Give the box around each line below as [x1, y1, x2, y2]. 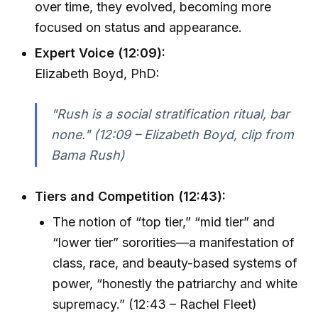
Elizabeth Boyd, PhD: [35, 65, 160, 81]
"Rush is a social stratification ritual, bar [50, 106, 290, 122]
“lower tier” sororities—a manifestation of [53, 235, 295, 251]
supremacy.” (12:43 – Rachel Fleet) [53, 297, 258, 312]
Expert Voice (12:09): [35, 45, 166, 60]
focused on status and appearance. [35, 20, 243, 35]
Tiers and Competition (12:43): [35, 189, 226, 204]
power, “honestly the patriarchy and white [53, 276, 298, 292]
